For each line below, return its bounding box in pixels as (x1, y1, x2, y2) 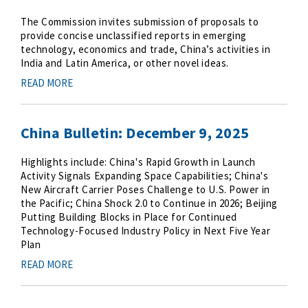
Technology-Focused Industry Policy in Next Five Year (21, 224, 271, 237)
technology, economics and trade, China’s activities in (21, 43, 271, 56)
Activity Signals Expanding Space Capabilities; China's (21, 169, 269, 182)
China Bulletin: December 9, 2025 (21, 123, 250, 142)
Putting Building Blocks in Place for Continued (21, 210, 237, 223)
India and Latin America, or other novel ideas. (21, 56, 229, 69)
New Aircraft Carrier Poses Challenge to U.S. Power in (21, 183, 270, 196)
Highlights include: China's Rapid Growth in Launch (21, 155, 256, 168)
